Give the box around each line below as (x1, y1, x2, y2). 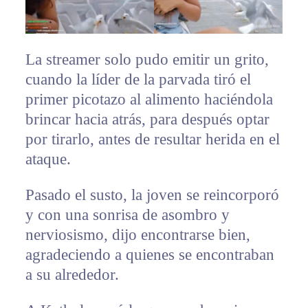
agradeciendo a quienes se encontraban (25, 246, 274, 264)
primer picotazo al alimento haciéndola (25, 91, 273, 109)
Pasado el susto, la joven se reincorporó (25, 186, 279, 204)
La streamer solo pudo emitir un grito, (25, 51, 269, 69)
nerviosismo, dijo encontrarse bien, (25, 226, 250, 244)
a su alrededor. (25, 266, 119, 284)
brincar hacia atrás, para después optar (25, 111, 269, 129)
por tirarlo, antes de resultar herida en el (25, 131, 280, 148)
